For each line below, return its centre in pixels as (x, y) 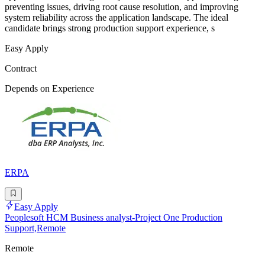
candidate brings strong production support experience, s (110, 28)
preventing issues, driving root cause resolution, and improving (122, 7)
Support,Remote (35, 228)
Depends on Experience (49, 89)
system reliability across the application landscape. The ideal (117, 18)
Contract (21, 69)
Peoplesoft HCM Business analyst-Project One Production (114, 218)
